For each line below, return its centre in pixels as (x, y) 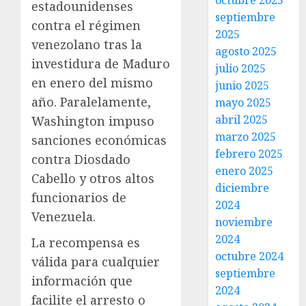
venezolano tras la (87, 44)
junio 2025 (242, 85)
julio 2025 (241, 68)
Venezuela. (64, 217)
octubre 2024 (250, 256)
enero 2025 (245, 171)
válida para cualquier (96, 262)
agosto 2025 (246, 51)
